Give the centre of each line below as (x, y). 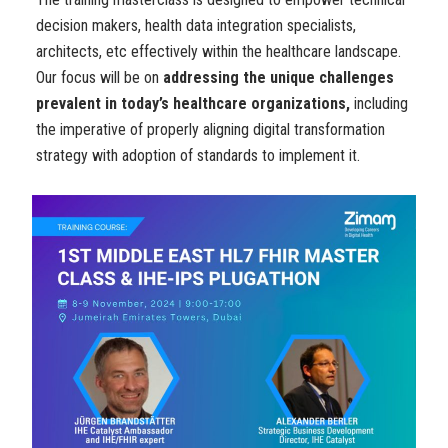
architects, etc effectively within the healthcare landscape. (218, 52)
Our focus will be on (99, 78)
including (379, 104)
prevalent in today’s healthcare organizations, (193, 104)
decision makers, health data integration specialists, (196, 26)
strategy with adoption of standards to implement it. (198, 156)
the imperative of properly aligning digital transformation (210, 130)
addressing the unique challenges (278, 78)
